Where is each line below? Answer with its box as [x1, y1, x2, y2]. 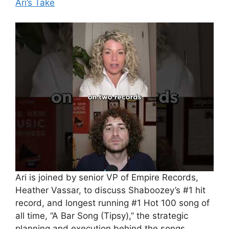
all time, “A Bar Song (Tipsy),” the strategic [15, 210, 188, 221]
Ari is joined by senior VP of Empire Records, [15, 172, 198, 182]
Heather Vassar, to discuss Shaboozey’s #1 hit [15, 185, 205, 195]
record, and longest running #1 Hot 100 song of [15, 197, 210, 208]
